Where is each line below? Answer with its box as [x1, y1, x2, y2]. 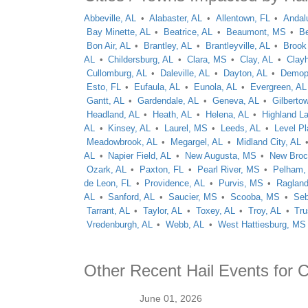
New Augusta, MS [184, 151, 256, 161]
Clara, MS [186, 54, 227, 65]
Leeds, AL [221, 123, 261, 133]
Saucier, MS [168, 192, 217, 202]
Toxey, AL [195, 206, 235, 216]
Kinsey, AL [108, 123, 151, 133]
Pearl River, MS [197, 164, 260, 175]
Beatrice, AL [164, 27, 213, 37]
